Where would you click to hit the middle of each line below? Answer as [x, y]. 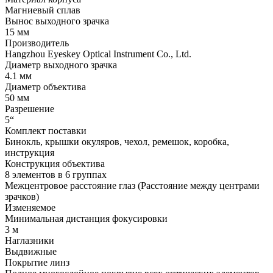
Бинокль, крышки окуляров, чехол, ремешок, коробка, [117, 142]
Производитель [37, 43]
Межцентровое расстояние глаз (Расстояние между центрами [132, 186]
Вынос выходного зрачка [57, 21]
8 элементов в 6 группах [56, 175]
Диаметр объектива [45, 87]
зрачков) [22, 197]
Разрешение [30, 109]
